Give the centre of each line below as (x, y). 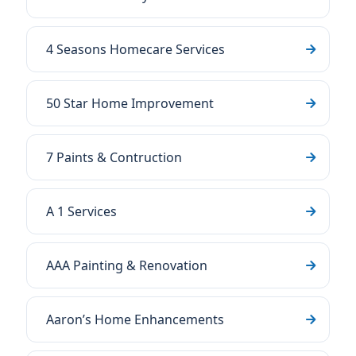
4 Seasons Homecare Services (135, 49)
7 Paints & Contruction (114, 157)
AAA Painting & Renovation (127, 265)
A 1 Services (81, 211)
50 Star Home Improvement (130, 103)
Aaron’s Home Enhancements (135, 319)
